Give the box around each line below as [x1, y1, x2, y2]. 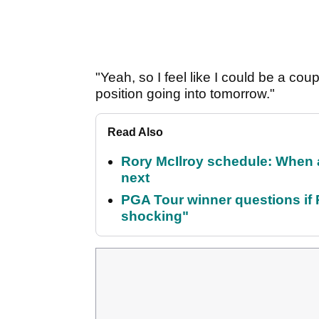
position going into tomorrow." [95, 86, 275, 102]
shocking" [121, 209, 189, 224]
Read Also [108, 126, 163, 139]
